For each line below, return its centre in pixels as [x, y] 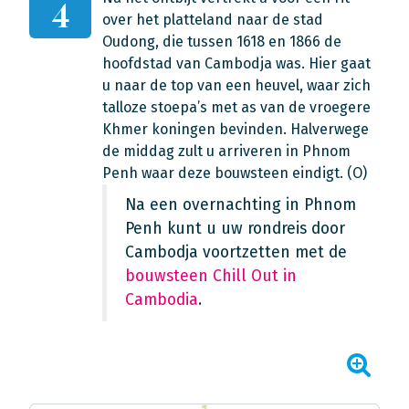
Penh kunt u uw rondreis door [235, 229]
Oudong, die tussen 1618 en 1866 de [222, 42]
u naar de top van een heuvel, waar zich [236, 85]
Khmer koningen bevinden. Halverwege [236, 129]
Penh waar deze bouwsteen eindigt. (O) [235, 173]
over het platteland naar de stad [213, 20]
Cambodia [162, 300]
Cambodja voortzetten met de [236, 252]
